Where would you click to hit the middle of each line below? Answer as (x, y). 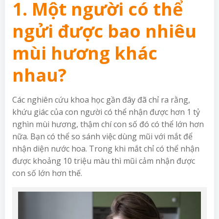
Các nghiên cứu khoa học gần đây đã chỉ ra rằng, (101, 99)
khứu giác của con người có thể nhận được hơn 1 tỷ (106, 112)
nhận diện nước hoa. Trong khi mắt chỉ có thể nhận (106, 148)
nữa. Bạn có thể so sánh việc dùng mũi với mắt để (102, 136)
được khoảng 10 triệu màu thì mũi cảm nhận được (104, 161)
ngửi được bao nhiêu (104, 31)
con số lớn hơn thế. (47, 173)
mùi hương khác (85, 53)
